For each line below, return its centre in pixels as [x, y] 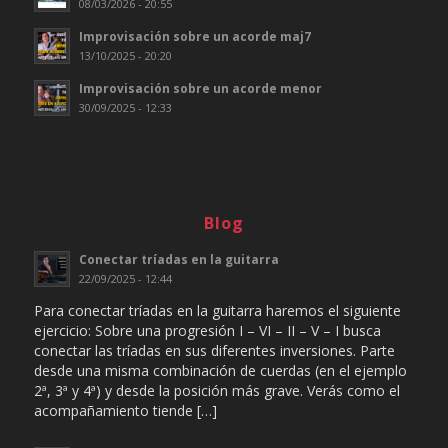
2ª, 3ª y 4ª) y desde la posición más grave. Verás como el [216, 390]
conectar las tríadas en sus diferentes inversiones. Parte [214, 350]
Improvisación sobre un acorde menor [200, 88]
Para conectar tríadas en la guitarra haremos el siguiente [217, 310]
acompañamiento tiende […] [125, 410]
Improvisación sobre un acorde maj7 [194, 36]
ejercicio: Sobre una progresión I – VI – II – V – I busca [207, 330]
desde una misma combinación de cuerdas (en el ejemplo [220, 370]
